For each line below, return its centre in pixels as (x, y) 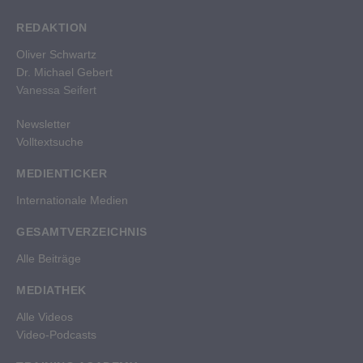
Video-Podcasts (56, 335)
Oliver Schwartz (56, 55)
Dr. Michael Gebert (64, 73)
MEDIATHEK (51, 290)
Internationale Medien (72, 201)
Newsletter (43, 124)
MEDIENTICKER (62, 174)
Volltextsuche (50, 142)
